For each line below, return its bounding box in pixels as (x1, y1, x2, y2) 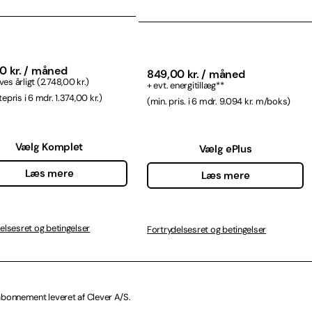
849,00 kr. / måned (147, 66, 245, 81)
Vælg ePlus (198, 142, 252, 157)
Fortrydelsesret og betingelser (147, 223, 267, 235)
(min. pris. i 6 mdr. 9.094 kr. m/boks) (147, 95, 291, 107)
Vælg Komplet (15, 139, 84, 154)
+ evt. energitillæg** (147, 79, 224, 91)
